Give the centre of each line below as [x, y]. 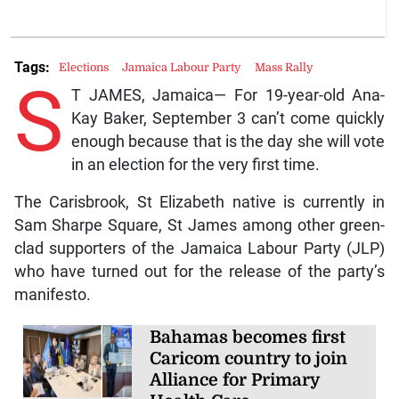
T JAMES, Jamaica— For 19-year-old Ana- [228, 95]
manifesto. [52, 294]
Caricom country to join [249, 358]
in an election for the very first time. [195, 164]
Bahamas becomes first [248, 337]
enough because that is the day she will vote [228, 141]
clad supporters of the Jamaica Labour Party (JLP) [199, 248]
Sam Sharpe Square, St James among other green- [199, 225]
